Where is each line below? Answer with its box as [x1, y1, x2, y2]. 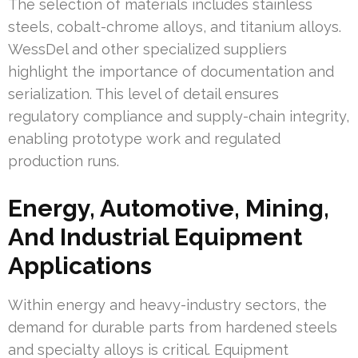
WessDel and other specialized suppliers [8, 41, 287, 58]
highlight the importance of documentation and [8, 63, 334, 81]
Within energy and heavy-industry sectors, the [8, 296, 327, 314]
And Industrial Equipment [8, 223, 302, 252]
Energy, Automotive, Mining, [8, 194, 329, 223]
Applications [8, 252, 152, 280]
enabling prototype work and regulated [8, 130, 280, 148]
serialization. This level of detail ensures [8, 86, 279, 103]
